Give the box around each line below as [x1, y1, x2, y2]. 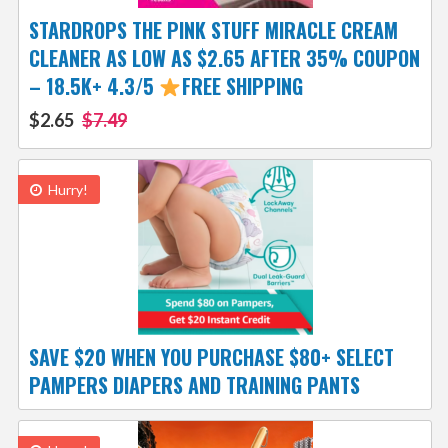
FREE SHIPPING [181, 71, 303, 102]
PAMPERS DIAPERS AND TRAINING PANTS [28, 370, 360, 401]
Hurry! [44, 181, 88, 199]
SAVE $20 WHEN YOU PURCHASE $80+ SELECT [28, 342, 394, 373]
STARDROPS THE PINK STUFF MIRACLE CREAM [28, 15, 398, 46]
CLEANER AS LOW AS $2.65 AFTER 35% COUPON [28, 43, 420, 74]
